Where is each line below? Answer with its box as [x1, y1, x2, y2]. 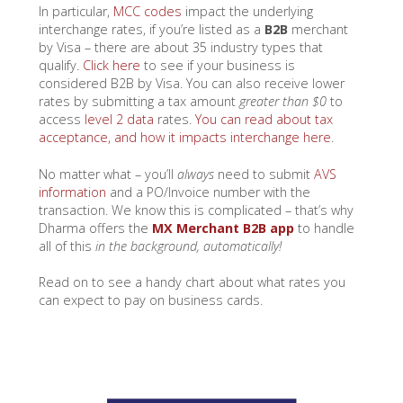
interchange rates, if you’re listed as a [38, 21, 264, 39]
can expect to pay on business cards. [38, 291, 263, 309]
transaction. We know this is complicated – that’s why [38, 201, 354, 219]
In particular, [38, 3, 113, 21]
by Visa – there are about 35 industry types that [38, 39, 323, 57]
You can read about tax [194, 111, 333, 129]
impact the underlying [181, 3, 313, 21]
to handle [293, 219, 354, 237]
